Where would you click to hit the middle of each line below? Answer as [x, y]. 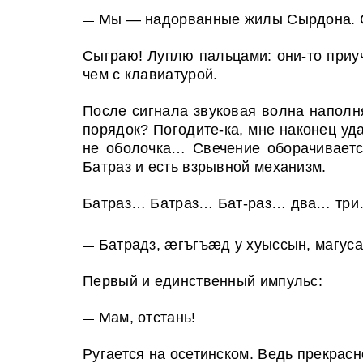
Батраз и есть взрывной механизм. [205, 167]
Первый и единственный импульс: [203, 281]
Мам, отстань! [147, 318]
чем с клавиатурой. [150, 75]
